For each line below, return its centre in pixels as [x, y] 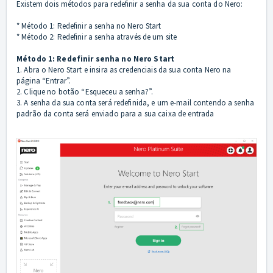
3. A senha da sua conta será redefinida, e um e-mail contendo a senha [135, 103]
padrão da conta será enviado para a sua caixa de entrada [115, 114]
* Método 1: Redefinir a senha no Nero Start [89, 26]
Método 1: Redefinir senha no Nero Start [96, 59]
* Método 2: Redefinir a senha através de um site [97, 37]
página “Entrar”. [44, 81]
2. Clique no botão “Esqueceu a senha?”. [85, 92]
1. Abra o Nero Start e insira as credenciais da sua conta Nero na [124, 70]
